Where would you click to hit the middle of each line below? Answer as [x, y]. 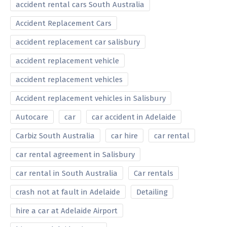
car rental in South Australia [67, 173]
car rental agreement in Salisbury [75, 154]
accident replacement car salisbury [78, 42]
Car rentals [154, 173]
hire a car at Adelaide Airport [67, 211]
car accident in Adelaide [134, 117]
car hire [124, 136]
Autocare [32, 117]
